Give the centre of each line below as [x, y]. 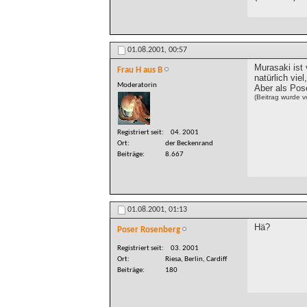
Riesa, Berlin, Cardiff [196, 260]
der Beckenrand [189, 144]
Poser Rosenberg [149, 230]
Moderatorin [137, 85]
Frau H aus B [140, 70]
